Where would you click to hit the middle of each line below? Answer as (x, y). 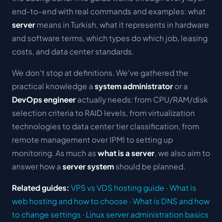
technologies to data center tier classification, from (106, 126)
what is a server (126, 153)
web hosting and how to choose (70, 201)
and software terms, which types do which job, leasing (110, 38)
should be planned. (150, 166)
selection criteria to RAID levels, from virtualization (103, 113)
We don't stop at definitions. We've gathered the (100, 73)
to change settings (46, 214)
